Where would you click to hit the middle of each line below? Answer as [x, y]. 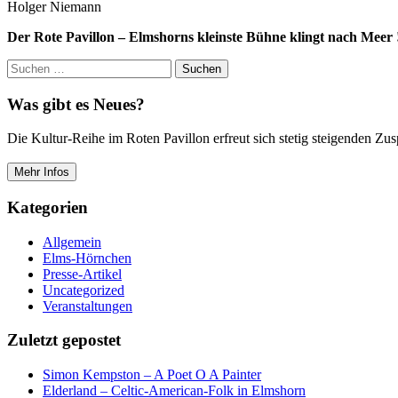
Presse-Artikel [82, 274]
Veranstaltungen [88, 306]
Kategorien [48, 207]
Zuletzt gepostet [64, 340]
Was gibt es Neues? [76, 104]
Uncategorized [84, 290]
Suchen [27, 66]
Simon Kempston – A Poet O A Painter [152, 375]
